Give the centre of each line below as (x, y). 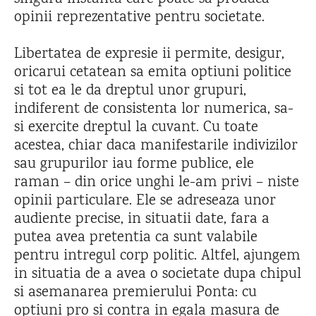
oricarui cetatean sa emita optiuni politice (153, 73)
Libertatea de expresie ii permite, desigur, (149, 54)
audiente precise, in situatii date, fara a (142, 219)
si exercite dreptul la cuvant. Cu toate (136, 128)
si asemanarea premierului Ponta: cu (135, 293)
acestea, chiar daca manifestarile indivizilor (156, 146)
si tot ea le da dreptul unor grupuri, (130, 91)
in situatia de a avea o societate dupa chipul (158, 274)
